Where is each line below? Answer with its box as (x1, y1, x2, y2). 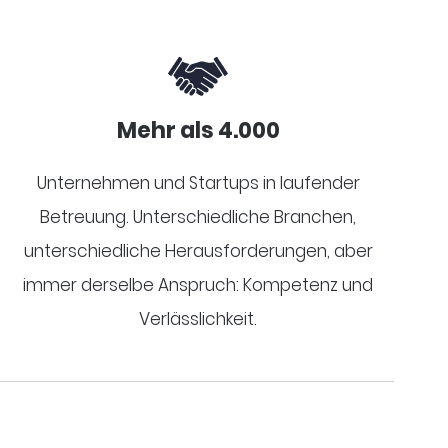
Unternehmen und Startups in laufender (36, 170, 360, 195)
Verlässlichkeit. (139, 306, 258, 331)
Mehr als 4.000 (116, 114, 280, 146)
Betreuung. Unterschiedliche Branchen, (40, 204, 357, 229)
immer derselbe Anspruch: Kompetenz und (23, 272, 374, 297)
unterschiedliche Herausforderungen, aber (23, 238, 373, 263)
